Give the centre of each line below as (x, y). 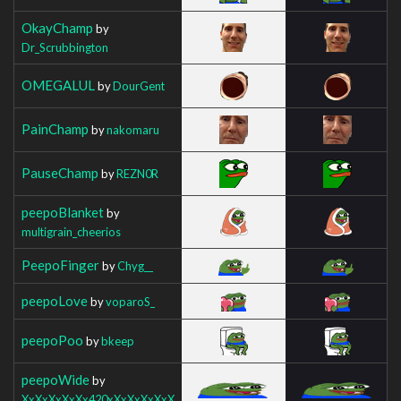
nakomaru (133, 129)
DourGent (139, 85)
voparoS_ (130, 301)
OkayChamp (57, 27)
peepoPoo (52, 340)
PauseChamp (60, 172)
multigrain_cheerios (71, 231)
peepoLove (55, 300)
